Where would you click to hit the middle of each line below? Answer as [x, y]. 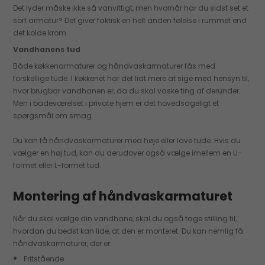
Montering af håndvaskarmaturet [123, 196]
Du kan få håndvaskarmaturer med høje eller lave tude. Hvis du [127, 140]
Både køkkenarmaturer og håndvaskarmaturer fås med [114, 66]
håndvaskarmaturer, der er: [63, 243]
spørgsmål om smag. [54, 116]
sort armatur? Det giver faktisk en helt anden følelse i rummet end [130, 20]
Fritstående [43, 258]
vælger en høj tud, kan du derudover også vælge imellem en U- [128, 153]
